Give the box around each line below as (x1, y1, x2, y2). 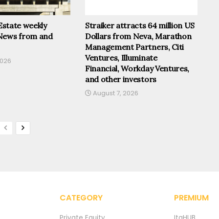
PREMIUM (174, 192, 209, 203)
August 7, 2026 (91, 88, 138, 98)
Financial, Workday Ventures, (85, 64, 190, 74)
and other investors (85, 74, 156, 85)
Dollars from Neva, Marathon (85, 31, 192, 42)
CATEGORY (60, 192, 103, 203)
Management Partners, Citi (85, 42, 184, 52)
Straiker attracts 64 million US (85, 21, 195, 31)
